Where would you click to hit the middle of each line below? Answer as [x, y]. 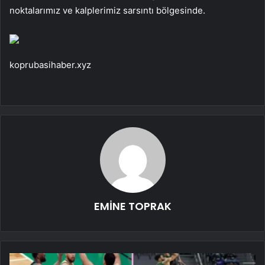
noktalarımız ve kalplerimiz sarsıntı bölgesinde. [107, 10]
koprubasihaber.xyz [50, 64]
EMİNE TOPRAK [132, 206]
